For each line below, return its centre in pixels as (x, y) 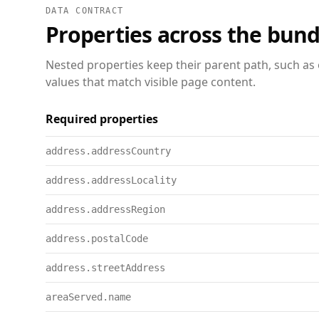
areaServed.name (88, 297)
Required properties (102, 119)
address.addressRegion (105, 209)
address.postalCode (97, 239)
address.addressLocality (111, 180)
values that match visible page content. (151, 82)
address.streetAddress (105, 268)
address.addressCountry (108, 151)
